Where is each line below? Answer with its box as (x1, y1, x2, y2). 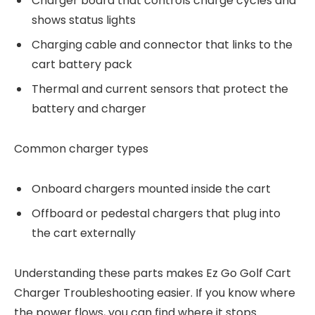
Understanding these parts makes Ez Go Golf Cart (14, 264, 291, 281)
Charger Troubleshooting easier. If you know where (14, 284, 295, 301)
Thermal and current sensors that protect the (32, 81, 288, 98)
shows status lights (32, 12, 136, 29)
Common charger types (14, 140, 148, 157)
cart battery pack (32, 56, 132, 73)
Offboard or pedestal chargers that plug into (32, 205, 281, 221)
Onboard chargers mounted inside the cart (32, 180, 271, 197)
